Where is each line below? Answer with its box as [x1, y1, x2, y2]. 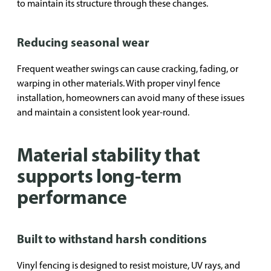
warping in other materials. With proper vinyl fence [17, 77, 220, 89]
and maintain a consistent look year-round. [17, 106, 189, 118]
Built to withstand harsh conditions [17, 231, 207, 246]
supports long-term [17, 163, 182, 188]
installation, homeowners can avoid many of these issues [17, 92, 244, 103]
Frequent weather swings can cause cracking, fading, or [17, 63, 238, 74]
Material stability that [17, 142, 200, 166]
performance [17, 184, 127, 209]
